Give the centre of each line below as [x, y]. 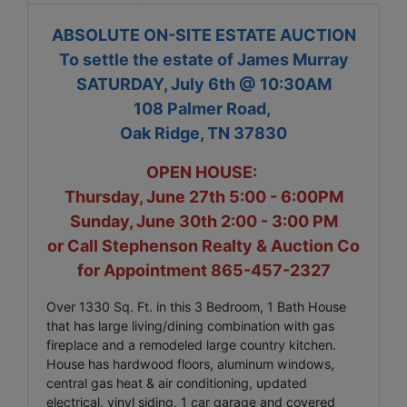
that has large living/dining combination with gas [190, 325]
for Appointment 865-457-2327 [203, 270]
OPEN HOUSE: [203, 172]
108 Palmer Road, [203, 108]
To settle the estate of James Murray [203, 59]
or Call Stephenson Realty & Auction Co [203, 245]
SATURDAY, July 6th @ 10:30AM [203, 84]
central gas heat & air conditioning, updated [177, 382]
